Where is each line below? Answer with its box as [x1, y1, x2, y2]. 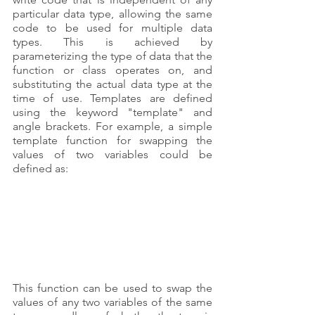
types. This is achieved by [13, 34, 212, 49]
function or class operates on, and [13, 63, 212, 77]
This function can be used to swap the [13, 281, 212, 295]
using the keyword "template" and [13, 105, 212, 119]
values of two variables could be [13, 147, 212, 161]
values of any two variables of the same [13, 295, 212, 309]
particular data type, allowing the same [13, 6, 212, 20]
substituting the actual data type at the [13, 77, 212, 91]
